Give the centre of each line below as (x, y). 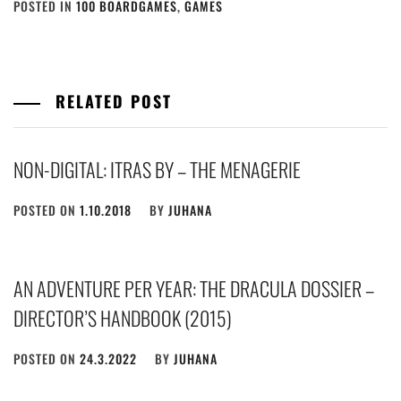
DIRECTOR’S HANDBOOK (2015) (123, 318)
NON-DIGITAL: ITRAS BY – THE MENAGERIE (157, 170)
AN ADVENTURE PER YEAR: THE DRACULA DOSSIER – (194, 289)
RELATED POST (111, 102)
